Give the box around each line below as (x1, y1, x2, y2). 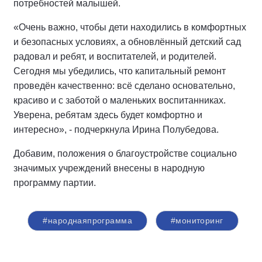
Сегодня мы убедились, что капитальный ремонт (13, 66, 226, 77)
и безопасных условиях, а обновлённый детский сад (13, 37, 241, 47)
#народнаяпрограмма (43, 216, 132, 226)
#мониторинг (170, 216, 223, 226)
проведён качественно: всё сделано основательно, (13, 81, 235, 91)
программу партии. (13, 178, 96, 188)
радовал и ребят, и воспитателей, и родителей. (13, 51, 216, 62)
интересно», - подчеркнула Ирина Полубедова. (13, 125, 219, 135)
